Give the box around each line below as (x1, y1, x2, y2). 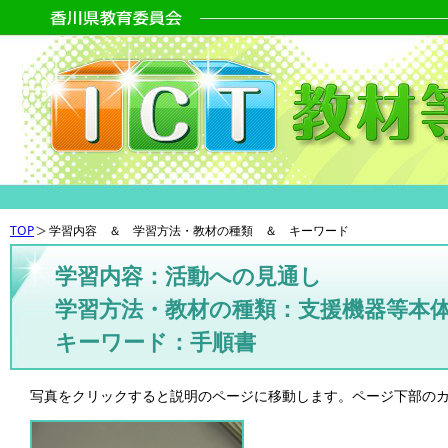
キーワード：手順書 (55, 326, 256, 357)
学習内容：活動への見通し (55, 260, 322, 291)
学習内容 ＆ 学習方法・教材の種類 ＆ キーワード (49, 222, 349, 240)
